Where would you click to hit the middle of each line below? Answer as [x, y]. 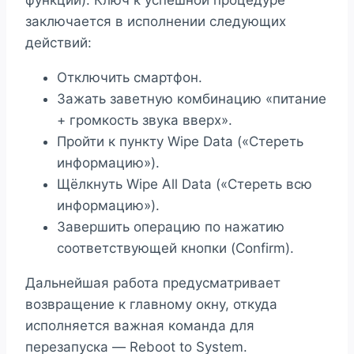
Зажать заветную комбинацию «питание [192, 99]
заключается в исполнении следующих [156, 22]
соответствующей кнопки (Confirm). [175, 249]
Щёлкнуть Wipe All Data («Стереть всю [185, 185]
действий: [58, 43]
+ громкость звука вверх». [145, 121]
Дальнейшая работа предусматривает [153, 283]
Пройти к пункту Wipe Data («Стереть [180, 142]
